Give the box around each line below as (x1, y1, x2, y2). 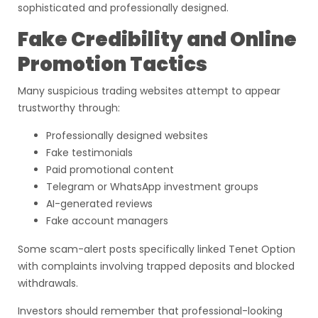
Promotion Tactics (18, 50, 207, 78)
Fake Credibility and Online (18, 26, 297, 53)
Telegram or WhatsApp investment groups (46, 180, 258, 194)
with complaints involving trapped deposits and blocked (18, 259, 295, 273)
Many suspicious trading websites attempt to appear (18, 84, 280, 98)
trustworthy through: (18, 101, 120, 115)
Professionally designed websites (46, 128, 208, 143)
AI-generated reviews (46, 197, 153, 211)
